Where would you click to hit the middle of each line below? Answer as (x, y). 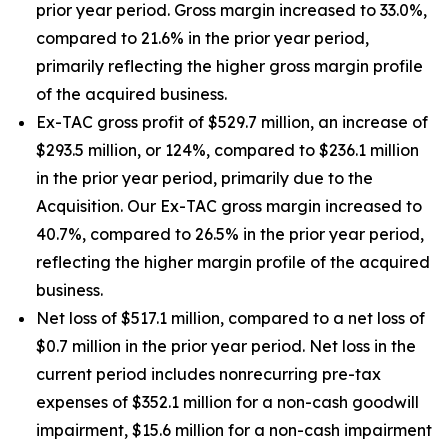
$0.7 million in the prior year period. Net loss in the (226, 346)
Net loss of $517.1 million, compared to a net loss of (230, 318)
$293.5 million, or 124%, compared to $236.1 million (227, 150)
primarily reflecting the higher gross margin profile (229, 66)
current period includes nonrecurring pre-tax (208, 374)
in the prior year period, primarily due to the (204, 178)
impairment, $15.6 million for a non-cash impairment (234, 430)
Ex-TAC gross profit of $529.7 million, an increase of (232, 122)
